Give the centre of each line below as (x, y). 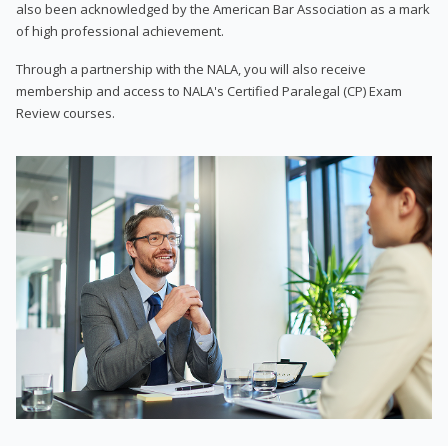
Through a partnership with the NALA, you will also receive (191, 68)
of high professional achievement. (120, 30)
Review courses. (65, 112)
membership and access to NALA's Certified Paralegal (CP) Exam (209, 90)
